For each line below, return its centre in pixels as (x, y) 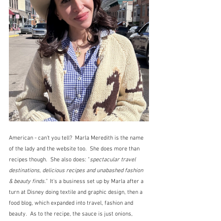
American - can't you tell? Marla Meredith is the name (77, 138)
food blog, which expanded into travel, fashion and (72, 203)
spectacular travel (113, 160)
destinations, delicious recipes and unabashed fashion (77, 170)
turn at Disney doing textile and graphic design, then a (76, 192)
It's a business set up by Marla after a (97, 181)
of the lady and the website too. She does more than (75, 149)
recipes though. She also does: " (49, 160)
